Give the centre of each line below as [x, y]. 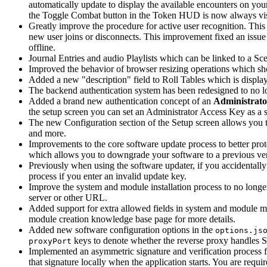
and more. [47, 133]
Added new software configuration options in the [122, 229]
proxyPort [50, 241]
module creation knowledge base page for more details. [132, 219]
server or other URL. [68, 197]
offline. [42, 47]
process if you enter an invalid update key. [108, 176]
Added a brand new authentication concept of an [121, 101]
